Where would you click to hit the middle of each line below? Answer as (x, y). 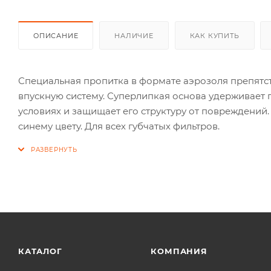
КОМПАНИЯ (179, 251)
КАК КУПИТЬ (214, 35)
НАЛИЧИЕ (134, 35)
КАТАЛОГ (40, 251)
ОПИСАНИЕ (56, 35)
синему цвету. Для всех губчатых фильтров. (119, 126)
